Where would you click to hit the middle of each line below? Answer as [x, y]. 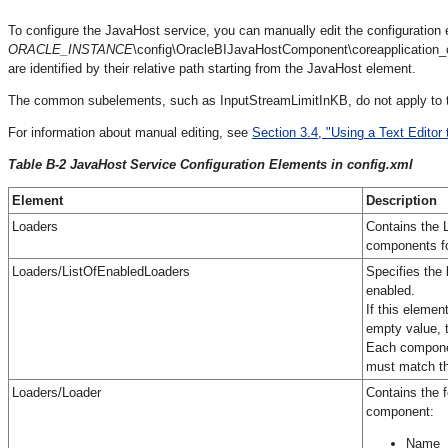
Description [401, 200]
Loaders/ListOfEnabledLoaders [101, 271]
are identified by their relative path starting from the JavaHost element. [212, 68]
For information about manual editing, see [130, 132]
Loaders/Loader [56, 392]
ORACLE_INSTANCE [70, 49]
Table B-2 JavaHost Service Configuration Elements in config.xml [210, 164]
